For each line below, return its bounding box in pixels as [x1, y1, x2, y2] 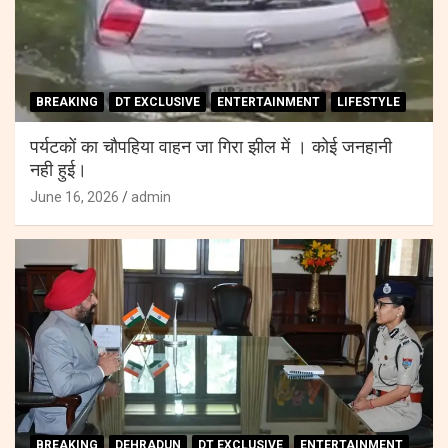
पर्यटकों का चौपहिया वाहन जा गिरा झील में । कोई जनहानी [30, 139, 392, 158]
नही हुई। [30, 162, 87, 181]
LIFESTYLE [337, 95, 400, 110]
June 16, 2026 [30, 189, 119, 206]
